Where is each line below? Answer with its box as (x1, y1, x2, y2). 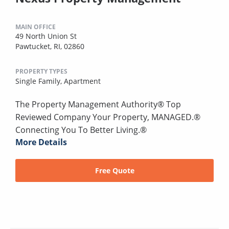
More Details (15, 136, 67, 148)
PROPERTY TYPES (15, 67, 67, 76)
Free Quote (95, 166, 134, 176)
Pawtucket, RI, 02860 (15, 41, 84, 52)
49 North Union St (15, 31, 77, 41)
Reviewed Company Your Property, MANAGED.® (15, 111, 200, 123)
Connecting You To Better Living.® (15, 124, 147, 136)
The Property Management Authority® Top (15, 99, 181, 110)
